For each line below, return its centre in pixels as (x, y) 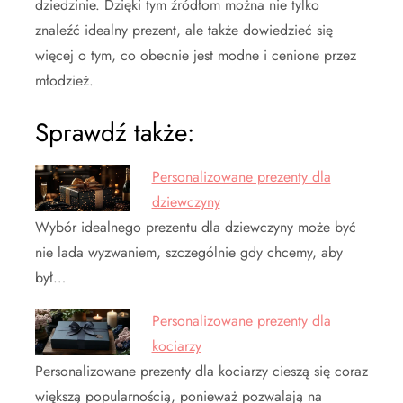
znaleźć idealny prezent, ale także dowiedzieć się (184, 30)
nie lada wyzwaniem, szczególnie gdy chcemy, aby (189, 252)
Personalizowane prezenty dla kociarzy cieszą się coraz (201, 371)
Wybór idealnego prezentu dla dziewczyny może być (196, 227)
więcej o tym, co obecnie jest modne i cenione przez (196, 55)
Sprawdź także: (115, 132)
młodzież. (64, 80)
